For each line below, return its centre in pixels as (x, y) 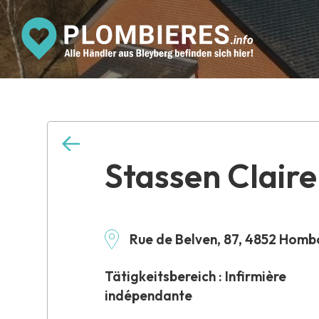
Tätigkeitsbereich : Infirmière (196, 276)
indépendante (149, 296)
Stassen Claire (211, 176)
